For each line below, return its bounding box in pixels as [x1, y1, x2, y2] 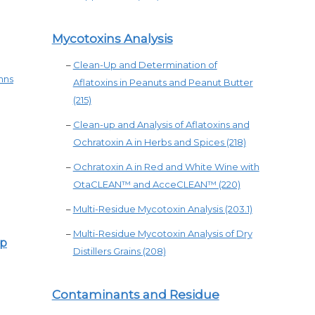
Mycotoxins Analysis [51, 32, 173, 46]
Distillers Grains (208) [72, 245, 166, 257]
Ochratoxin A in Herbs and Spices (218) [72, 136, 246, 148]
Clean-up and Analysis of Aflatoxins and [72, 119, 250, 130]
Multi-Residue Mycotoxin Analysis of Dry [72, 228, 252, 239]
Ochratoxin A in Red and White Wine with [72, 161, 259, 172]
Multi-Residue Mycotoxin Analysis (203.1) [72, 203, 252, 214]
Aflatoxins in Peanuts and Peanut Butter [72, 77, 253, 88]
